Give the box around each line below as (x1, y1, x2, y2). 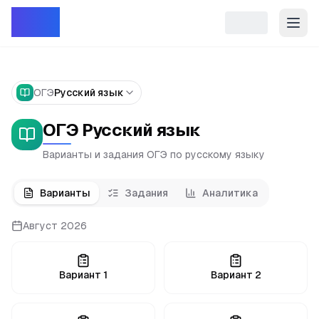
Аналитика (202, 187, 258, 199)
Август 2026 (23, 220, 87, 231)
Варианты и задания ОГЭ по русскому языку (43, 149, 265, 160)
